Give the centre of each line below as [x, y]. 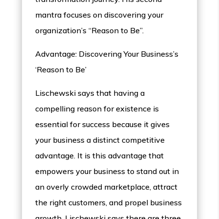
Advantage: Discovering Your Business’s [107, 54]
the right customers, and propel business [109, 203]
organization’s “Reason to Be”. [90, 31]
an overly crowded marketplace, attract [107, 187]
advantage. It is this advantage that [100, 156]
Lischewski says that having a [90, 93]
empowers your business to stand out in [107, 171]
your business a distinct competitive [100, 140]
